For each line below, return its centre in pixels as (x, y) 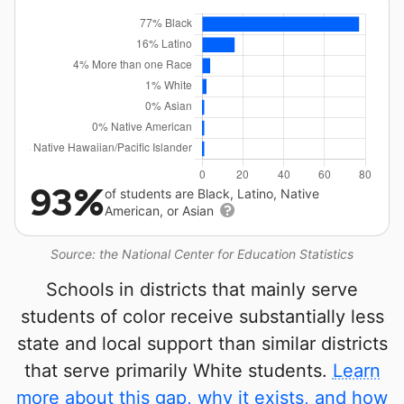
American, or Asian (161, 211)
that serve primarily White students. (178, 371)
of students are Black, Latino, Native (212, 193)
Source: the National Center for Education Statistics (202, 254)
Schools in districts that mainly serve (202, 289)
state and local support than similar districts (202, 344)
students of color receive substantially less (202, 317)
